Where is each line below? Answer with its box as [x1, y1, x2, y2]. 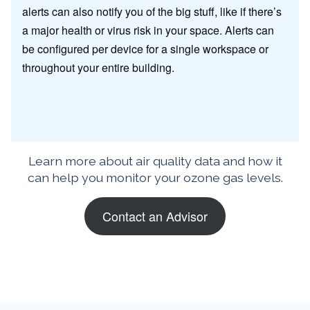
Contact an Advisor [102, 206, 208, 225]
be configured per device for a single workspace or [22, 40, 268, 57]
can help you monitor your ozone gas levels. [27, 170, 283, 185]
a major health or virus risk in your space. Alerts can [22, 21, 274, 38]
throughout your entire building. [22, 59, 174, 75]
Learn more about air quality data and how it [28, 153, 282, 168]
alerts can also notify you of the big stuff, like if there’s [22, 3, 282, 19]
